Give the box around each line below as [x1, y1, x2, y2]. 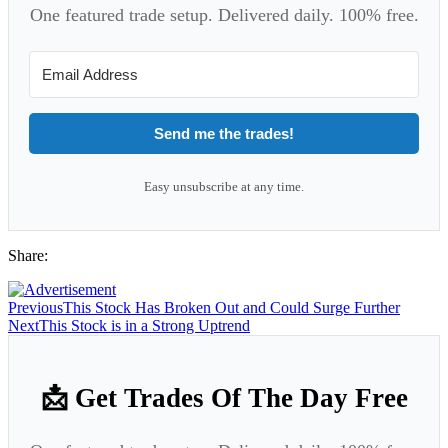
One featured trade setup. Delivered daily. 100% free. [29, 4, 419, 25]
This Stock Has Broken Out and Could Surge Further [63, 298, 400, 316]
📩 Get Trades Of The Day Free [40, 382, 408, 413]
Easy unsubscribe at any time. [144, 178, 304, 194]
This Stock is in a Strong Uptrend [39, 316, 250, 334]
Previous [8, 298, 63, 316]
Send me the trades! [154, 124, 294, 142]
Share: [8, 246, 48, 264]
